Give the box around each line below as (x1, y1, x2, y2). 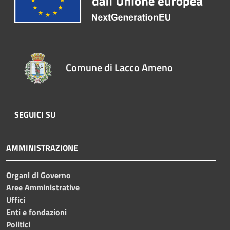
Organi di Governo (6, 168, 71, 181)
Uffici (6, 193, 25, 206)
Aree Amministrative (6, 181, 80, 194)
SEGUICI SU (14, 108, 55, 121)
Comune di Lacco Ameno (66, 59, 174, 75)
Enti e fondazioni (6, 205, 67, 218)
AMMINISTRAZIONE (6, 141, 78, 154)
